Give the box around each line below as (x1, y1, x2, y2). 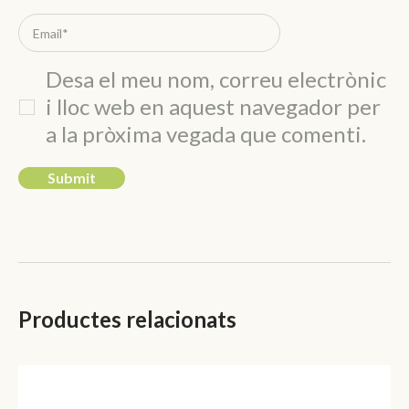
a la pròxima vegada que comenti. (46, 121, 366, 148)
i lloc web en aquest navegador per (46, 93, 381, 121)
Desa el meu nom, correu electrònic (46, 66, 386, 93)
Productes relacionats (18, 306, 236, 333)
